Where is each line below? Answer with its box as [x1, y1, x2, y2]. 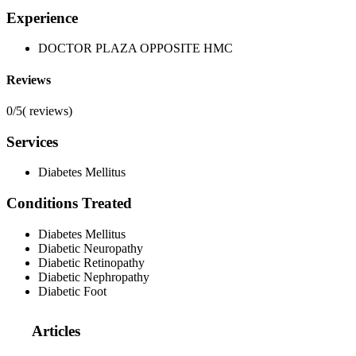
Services [6, 133, 58, 150]
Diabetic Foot [38, 284, 106, 298]
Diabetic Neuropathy [38, 241, 143, 255]
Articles [32, 323, 80, 340]
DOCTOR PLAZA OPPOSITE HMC [38, 41, 233, 56]
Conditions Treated [6, 195, 132, 211]
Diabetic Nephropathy [38, 269, 149, 284]
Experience [6, 9, 78, 26]
